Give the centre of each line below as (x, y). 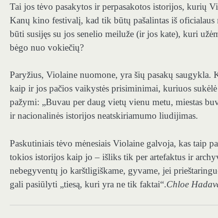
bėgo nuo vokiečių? (47, 47)
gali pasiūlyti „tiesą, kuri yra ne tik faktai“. (88, 184)
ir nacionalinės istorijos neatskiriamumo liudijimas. (104, 116)
